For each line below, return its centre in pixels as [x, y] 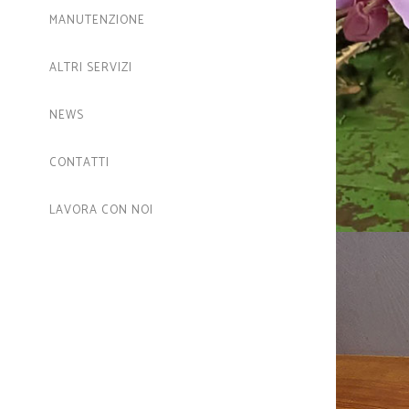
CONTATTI [79, 163]
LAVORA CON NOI [101, 210]
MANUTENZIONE [97, 21]
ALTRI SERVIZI [91, 68]
